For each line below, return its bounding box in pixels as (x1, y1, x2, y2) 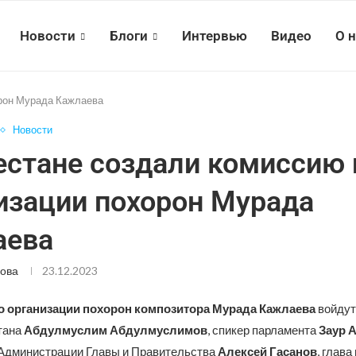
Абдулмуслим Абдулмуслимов (23, 323, 207, 337)
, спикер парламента (207, 323, 319, 337)
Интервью (182, 28, 247, 44)
